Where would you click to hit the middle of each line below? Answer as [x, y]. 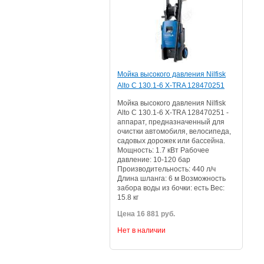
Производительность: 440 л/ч [166, 169]
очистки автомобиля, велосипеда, [174, 131]
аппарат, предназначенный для [171, 122]
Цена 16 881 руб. [146, 214]
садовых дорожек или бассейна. [171, 141]
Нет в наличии [141, 230]
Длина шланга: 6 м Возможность [171, 179]
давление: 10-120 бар [154, 160]
